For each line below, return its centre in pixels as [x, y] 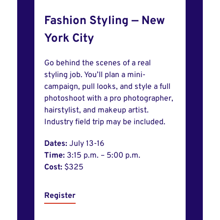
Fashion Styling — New [105, 21]
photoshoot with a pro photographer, [109, 99]
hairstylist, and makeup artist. [96, 111]
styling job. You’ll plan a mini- [95, 75]
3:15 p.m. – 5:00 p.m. [105, 156]
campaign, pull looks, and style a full [107, 87]
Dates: [57, 144]
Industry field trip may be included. [105, 123]
